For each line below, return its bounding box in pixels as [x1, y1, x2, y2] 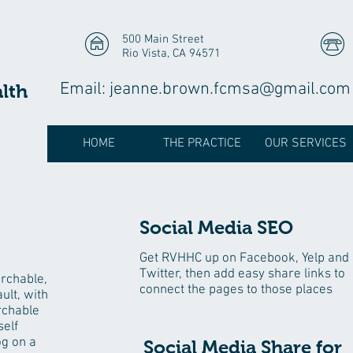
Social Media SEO [139, 217, 293, 238]
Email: [60, 79, 110, 100]
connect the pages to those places [139, 282, 333, 298]
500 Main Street [122, 32, 204, 46]
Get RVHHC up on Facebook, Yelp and [139, 251, 349, 266]
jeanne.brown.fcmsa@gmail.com [110, 79, 351, 100]
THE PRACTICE [163, 136, 241, 151]
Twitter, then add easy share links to [139, 266, 345, 282]
